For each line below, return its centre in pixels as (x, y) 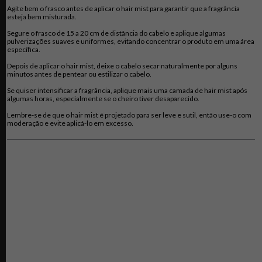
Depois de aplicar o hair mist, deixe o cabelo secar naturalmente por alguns (122, 66)
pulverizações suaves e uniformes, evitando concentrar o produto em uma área (131, 41)
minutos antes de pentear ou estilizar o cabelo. (79, 74)
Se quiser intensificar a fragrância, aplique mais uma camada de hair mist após (127, 90)
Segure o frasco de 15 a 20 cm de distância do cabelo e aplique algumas (116, 33)
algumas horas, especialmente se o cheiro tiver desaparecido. (103, 99)
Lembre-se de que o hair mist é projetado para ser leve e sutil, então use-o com (129, 115)
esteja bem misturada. (42, 17)
